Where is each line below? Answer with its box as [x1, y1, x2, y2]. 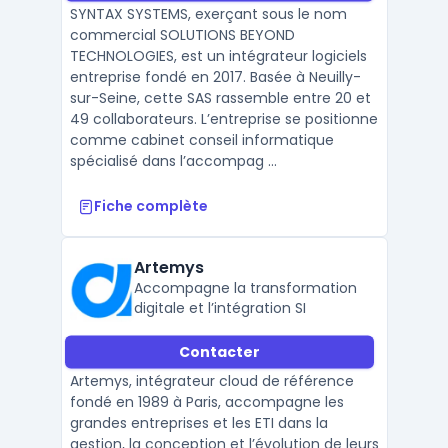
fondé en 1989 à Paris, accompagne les [69, 392, 344, 412]
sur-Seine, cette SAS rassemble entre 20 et [69, 88, 371, 108]
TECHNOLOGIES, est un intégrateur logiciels [69, 46, 367, 66]
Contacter [178, 341, 260, 362]
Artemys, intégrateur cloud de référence [69, 371, 354, 391]
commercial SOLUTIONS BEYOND [69, 25, 295, 45]
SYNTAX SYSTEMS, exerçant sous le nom [69, 4, 347, 24]
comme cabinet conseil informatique [69, 130, 334, 150]
